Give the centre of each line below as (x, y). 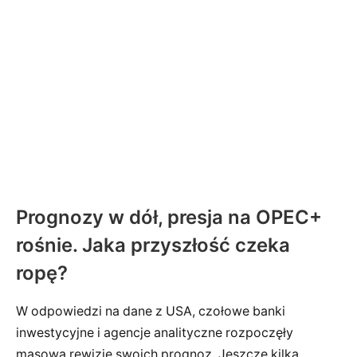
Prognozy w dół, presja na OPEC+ (169, 217)
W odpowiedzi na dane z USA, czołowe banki (151, 312)
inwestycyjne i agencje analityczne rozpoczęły (155, 333)
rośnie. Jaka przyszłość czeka (153, 245)
